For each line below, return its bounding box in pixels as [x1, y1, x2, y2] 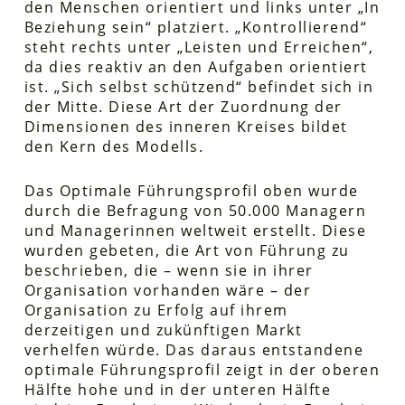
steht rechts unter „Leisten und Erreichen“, [24, 36, 374, 57]
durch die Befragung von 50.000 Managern [24, 200, 367, 221]
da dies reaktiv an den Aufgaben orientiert [24, 56, 368, 77]
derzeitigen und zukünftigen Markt [24, 319, 303, 340]
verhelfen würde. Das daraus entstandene [24, 339, 364, 360]
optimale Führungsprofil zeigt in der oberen [24, 359, 381, 380]
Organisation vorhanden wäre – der [24, 279, 312, 300]
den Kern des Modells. [24, 136, 204, 156]
